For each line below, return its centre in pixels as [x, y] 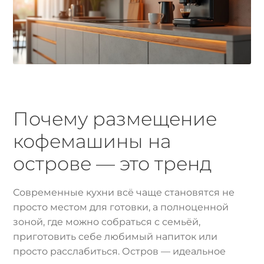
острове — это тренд [113, 163]
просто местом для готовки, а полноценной [121, 207]
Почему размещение [115, 118]
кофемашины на [92, 141]
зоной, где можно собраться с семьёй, [107, 222]
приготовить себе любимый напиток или [115, 237]
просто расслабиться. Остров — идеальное [120, 252]
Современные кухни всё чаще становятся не [124, 193]
